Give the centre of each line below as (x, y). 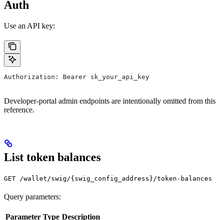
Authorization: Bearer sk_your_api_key (77, 77)
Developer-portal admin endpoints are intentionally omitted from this (110, 101)
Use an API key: (29, 26)
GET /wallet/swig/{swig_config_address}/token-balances (108, 179)
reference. (19, 110)
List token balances (52, 157)
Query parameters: (32, 197)
